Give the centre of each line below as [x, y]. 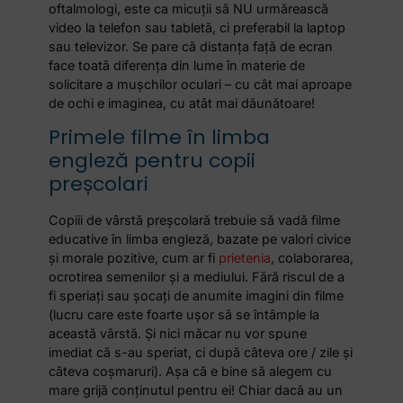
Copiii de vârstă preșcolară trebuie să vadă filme [195, 219]
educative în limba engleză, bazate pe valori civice [200, 238]
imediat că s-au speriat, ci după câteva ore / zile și [201, 352]
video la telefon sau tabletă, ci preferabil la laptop [197, 28]
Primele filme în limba [160, 137]
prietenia [245, 257]
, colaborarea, [313, 257]
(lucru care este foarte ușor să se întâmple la [184, 314]
